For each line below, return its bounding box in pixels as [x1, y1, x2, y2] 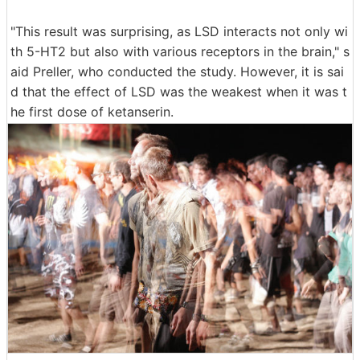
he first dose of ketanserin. [10, 103, 174, 120]
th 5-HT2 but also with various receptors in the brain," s [10, 43, 350, 59]
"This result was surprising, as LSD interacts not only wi [10, 22, 348, 39]
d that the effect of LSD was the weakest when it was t [10, 83, 347, 100]
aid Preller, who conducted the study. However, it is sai [10, 63, 344, 80]
